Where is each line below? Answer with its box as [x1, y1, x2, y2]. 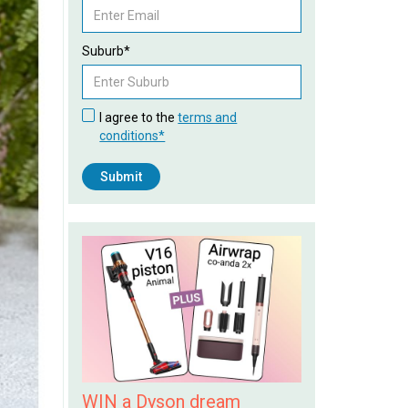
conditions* [99, 128, 166, 143]
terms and [178, 110, 238, 125]
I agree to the [99, 110, 178, 125]
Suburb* [81, 44, 130, 58]
